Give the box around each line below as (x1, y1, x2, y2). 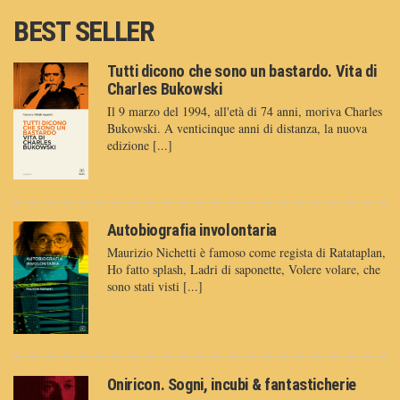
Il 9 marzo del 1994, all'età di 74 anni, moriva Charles (106, 103, 382, 121)
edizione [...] (106, 137, 172, 154)
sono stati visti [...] (106, 277, 203, 295)
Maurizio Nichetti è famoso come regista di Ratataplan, (106, 243, 386, 261)
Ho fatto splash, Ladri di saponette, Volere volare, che (106, 260, 380, 278)
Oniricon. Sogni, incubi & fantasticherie (106, 374, 356, 394)
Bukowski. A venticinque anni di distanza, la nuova (106, 120, 367, 137)
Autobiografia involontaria (106, 220, 278, 239)
